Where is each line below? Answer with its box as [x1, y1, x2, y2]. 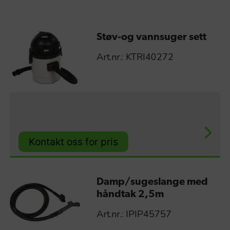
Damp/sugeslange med [96, 177, 208, 187]
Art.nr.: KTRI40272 [96, 51, 174, 64]
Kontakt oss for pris [29, 135, 118, 148]
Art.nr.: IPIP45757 [96, 207, 171, 220]
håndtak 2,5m [96, 189, 164, 200]
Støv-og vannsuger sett [96, 32, 206, 43]
